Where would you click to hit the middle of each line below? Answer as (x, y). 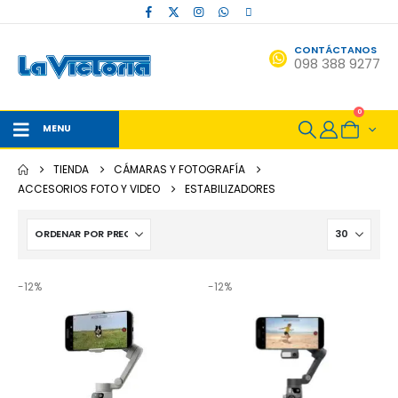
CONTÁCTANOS (335, 50)
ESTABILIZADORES (230, 188)
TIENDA (71, 169)
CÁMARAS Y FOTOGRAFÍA (179, 169)
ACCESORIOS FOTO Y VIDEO (89, 188)
